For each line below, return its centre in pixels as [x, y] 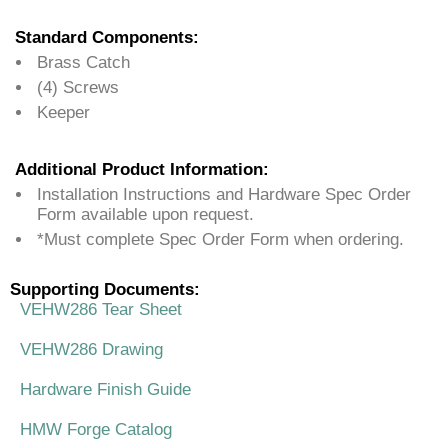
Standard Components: [107, 38]
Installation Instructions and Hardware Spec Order [224, 195]
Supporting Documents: [105, 290]
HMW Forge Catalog [96, 430]
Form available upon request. [145, 215]
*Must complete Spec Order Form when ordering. [220, 240]
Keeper [63, 113]
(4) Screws [78, 88]
